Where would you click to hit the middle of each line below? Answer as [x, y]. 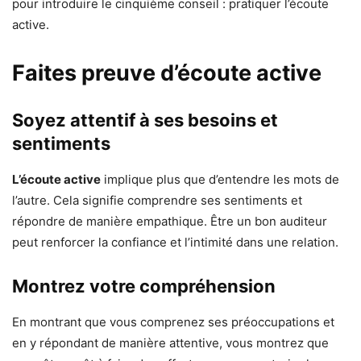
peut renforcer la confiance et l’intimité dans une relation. [175, 243]
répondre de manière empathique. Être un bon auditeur [170, 222]
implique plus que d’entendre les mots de [220, 180]
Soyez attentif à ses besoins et [145, 120]
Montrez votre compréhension [144, 286]
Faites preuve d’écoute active [167, 73]
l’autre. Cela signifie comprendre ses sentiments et [157, 201]
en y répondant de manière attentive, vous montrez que [170, 343]
